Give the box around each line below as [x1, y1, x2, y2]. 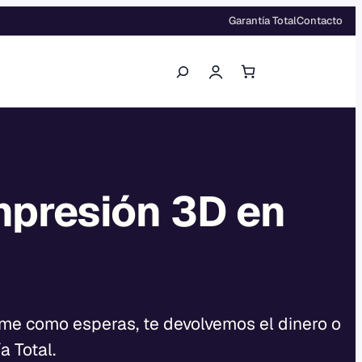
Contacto [297, 14, 343, 27]
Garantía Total [229, 14, 297, 27]
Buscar [163, 54, 208, 73]
